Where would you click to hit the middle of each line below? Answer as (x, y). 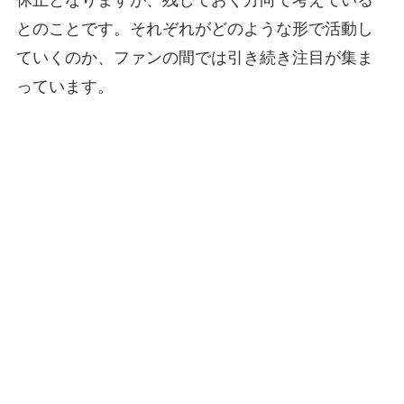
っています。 (64, 86)
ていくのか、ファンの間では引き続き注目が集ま (194, 57)
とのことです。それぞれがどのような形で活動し (194, 28)
